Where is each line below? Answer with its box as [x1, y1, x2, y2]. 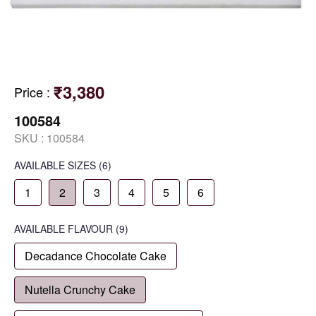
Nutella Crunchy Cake [25, 281, 135, 298]
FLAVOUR [68, 221, 113, 236]
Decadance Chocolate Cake [25, 247, 166, 264]
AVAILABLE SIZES [14, 157, 96, 172]
